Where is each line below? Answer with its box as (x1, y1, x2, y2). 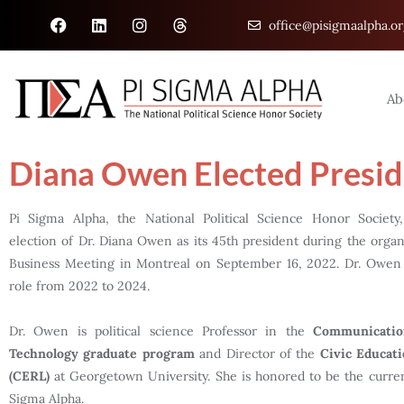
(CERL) (9, 367, 50, 384)
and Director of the (194, 344, 320, 362)
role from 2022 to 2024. (9, 277, 150, 294)
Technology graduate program (9, 344, 195, 362)
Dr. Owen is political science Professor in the (9, 322, 314, 339)
